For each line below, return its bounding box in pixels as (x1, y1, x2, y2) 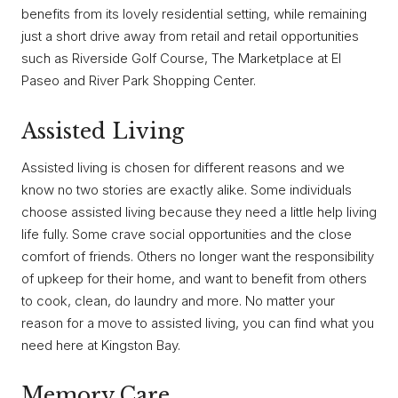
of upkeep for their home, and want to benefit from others (21, 269, 367, 287)
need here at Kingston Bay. (21, 336, 180, 354)
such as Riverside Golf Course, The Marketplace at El (21, 50, 341, 68)
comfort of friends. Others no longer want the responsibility (21, 247, 374, 265)
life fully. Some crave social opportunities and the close (21, 225, 352, 243)
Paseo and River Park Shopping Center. (21, 72, 256, 90)
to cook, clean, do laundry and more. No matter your (21, 291, 335, 309)
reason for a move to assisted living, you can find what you (21, 314, 374, 331)
